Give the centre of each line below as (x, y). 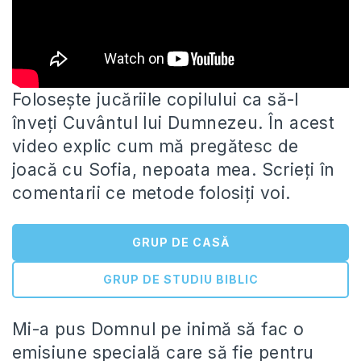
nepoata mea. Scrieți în (239, 170)
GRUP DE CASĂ (180, 243)
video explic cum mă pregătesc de (156, 147)
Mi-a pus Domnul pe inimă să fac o (158, 330)
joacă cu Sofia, (77, 170)
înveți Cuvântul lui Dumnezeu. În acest (174, 123)
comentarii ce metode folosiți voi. (151, 193)
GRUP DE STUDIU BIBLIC (180, 280)
